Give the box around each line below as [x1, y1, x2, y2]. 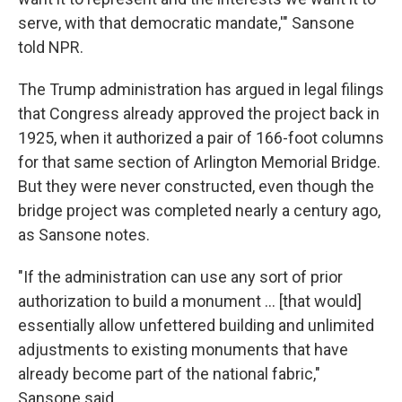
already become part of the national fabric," [18, 364, 320, 383]
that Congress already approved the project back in [18, 104, 380, 123]
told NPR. [18, 38, 83, 57]
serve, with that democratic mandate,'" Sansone [18, 13, 354, 32]
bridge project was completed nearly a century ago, [18, 201, 380, 220]
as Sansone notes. [18, 225, 150, 244]
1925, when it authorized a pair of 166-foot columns [18, 128, 384, 147]
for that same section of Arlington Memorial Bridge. [18, 153, 380, 171]
